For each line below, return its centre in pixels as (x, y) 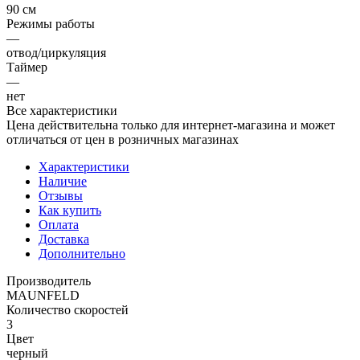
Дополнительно (82, 253)
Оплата (59, 224)
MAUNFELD (43, 295)
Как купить (70, 210)
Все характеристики (62, 110)
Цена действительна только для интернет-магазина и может (171, 125)
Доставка (64, 239)
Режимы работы (51, 23)
